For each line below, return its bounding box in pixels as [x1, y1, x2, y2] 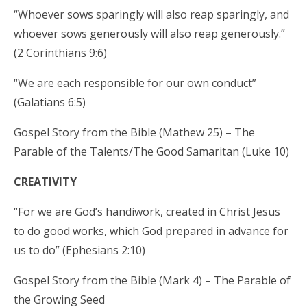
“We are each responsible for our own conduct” [14, 75, 256, 90]
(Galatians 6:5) [14, 94, 86, 110]
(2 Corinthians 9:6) [14, 45, 107, 60]
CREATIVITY [14, 173, 77, 189]
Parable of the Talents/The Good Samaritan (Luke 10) [14, 143, 289, 159]
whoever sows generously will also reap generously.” [14, 25, 288, 41]
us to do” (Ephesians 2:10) [14, 242, 145, 258]
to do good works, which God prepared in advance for [14, 223, 288, 238]
